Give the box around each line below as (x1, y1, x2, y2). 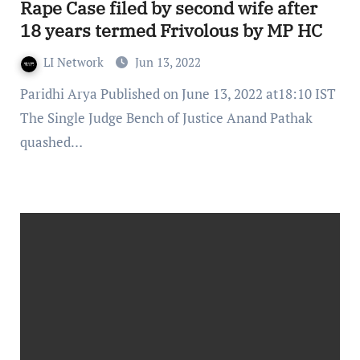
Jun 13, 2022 (134, 54, 201, 71)
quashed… (19, 133, 83, 152)
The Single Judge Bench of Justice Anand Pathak (19, 108, 313, 128)
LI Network (43, 54, 107, 71)
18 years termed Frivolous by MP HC (19, 18, 322, 43)
